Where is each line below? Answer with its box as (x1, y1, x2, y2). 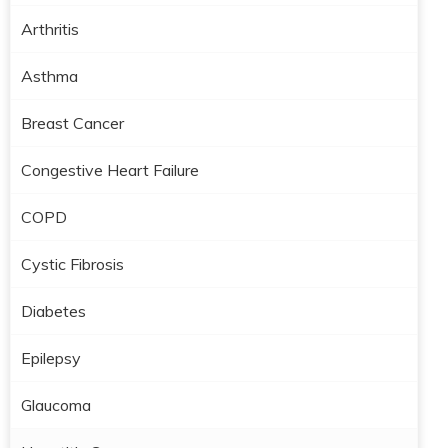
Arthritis (21, 19, 79, 39)
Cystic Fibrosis (21, 254, 124, 274)
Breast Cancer (21, 113, 124, 133)
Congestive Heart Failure (21, 160, 199, 180)
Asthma (21, 66, 78, 86)
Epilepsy (21, 348, 81, 368)
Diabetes (21, 301, 86, 321)
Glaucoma (21, 395, 91, 415)
